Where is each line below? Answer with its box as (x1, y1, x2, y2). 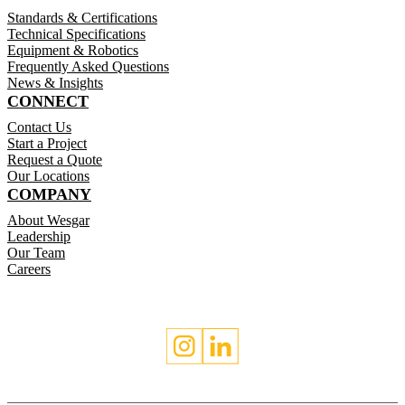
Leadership (7, 229, 71, 245)
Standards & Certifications (7, 10, 157, 26)
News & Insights (7, 75, 103, 91)
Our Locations (7, 168, 89, 184)
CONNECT (7, 92, 89, 111)
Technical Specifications (7, 26, 146, 42)
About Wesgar (7, 212, 89, 229)
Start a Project (7, 136, 87, 152)
